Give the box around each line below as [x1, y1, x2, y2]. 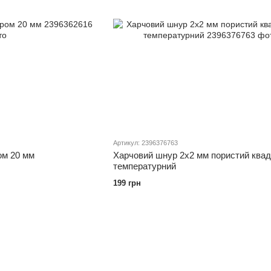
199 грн [113, 178, 141, 188]
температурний [113, 161, 176, 172]
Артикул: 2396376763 [113, 139, 178, 147]
